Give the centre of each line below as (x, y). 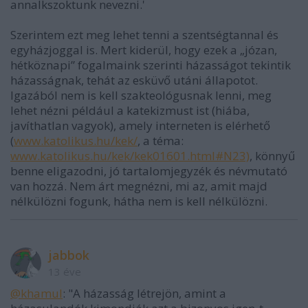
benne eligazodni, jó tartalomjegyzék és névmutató (149, 170)
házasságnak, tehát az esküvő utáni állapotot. (134, 80)
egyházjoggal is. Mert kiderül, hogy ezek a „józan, (144, 49)
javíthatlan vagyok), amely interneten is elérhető (140, 125)
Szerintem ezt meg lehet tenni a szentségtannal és (144, 34)
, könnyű (272, 155)
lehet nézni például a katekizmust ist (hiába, (130, 110)
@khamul (36, 293)
